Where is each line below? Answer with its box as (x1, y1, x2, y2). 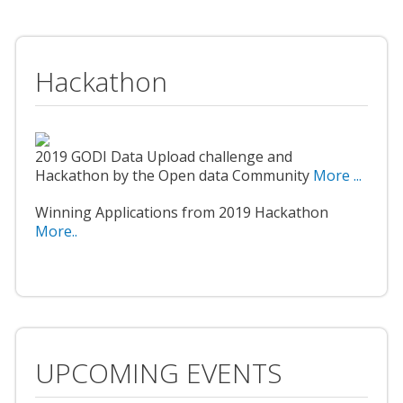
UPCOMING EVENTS (35, 354, 282, 392)
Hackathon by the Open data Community (35, 166, 313, 186)
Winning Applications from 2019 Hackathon (35, 202, 328, 223)
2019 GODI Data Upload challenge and (35, 147, 292, 167)
